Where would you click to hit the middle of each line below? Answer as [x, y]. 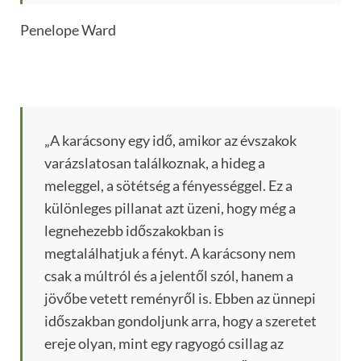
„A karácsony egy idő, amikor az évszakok [170, 141]
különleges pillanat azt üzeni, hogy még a [170, 208]
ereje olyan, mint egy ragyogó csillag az [164, 344]
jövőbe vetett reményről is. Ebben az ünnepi [180, 299]
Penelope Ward [68, 30]
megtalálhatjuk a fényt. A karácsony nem [170, 253]
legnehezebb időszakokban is [134, 231]
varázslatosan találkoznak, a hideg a [155, 163]
